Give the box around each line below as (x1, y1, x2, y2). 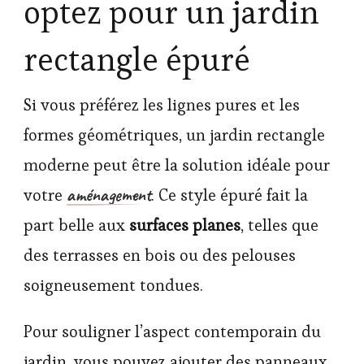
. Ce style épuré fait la (151, 184, 308, 206)
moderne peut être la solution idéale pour (24, 154, 330, 176)
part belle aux (24, 214, 129, 236)
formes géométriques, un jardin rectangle (24, 124, 325, 146)
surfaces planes (129, 214, 240, 236)
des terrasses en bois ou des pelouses (24, 245, 296, 266)
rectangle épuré (24, 39, 250, 81)
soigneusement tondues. (24, 275, 203, 297)
